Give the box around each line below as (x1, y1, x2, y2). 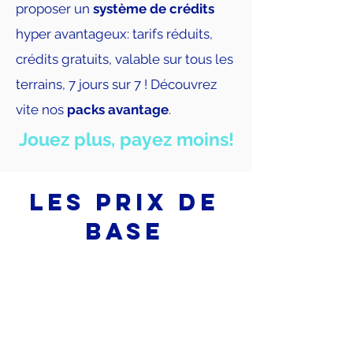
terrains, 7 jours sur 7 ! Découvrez (16, 76, 217, 92)
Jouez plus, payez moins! (18, 128, 234, 150)
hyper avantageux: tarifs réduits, (16, 26, 213, 42)
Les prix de (29, 188, 219, 217)
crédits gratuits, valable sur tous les (16, 51, 233, 67)
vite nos (16, 102, 67, 117)
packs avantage (67, 102, 169, 117)
